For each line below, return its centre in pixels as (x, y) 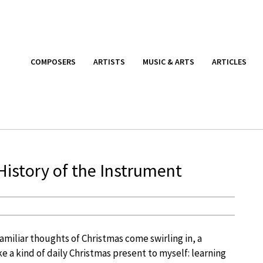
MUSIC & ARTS (168, 61)
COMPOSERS (53, 61)
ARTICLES (229, 61)
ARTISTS (109, 61)
